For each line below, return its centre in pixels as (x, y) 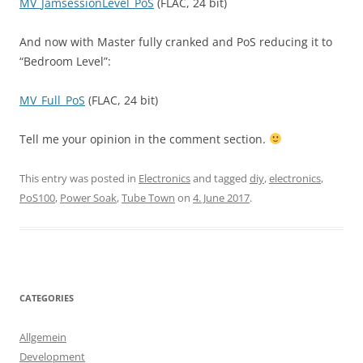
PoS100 (37, 198)
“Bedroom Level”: (65, 61)
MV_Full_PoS (52, 100)
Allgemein (43, 337)
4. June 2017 (221, 198)
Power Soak (88, 198)
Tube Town (148, 198)
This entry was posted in (79, 178)
